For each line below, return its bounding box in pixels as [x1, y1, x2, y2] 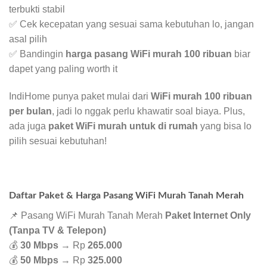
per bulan [9, 106, 52, 117]
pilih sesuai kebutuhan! [9, 136, 107, 147]
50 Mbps [20, 254, 58, 265]
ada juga [9, 121, 48, 132]
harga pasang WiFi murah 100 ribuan [66, 49, 232, 60]
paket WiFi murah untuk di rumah [48, 121, 198, 132]
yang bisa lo [198, 121, 252, 132]
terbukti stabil [9, 4, 65, 15]
